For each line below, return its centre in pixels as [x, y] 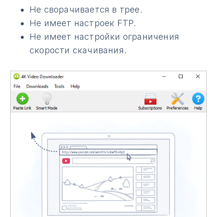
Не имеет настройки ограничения [104, 36]
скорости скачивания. [78, 50]
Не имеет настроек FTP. [83, 23]
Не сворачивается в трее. [86, 9]
